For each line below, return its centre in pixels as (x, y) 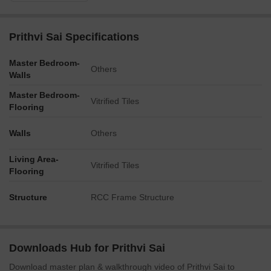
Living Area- (34, 159)
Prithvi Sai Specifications (74, 37)
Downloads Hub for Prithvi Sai (87, 248)
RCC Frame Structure (132, 197)
